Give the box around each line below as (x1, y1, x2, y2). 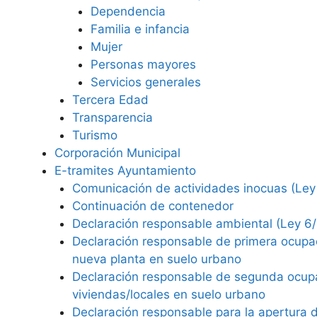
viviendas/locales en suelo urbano (72, 287, 265, 301)
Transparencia (72, 110, 153, 125)
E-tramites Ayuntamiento (54, 163, 196, 178)
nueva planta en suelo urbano (72, 252, 241, 266)
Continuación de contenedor (72, 199, 234, 213)
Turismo (72, 128, 117, 142)
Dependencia (90, 4, 166, 18)
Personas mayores (90, 57, 196, 71)
